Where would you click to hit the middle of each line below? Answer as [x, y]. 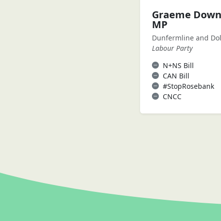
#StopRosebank [188, 86]
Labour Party [172, 48]
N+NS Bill [178, 65]
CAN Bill [176, 75]
